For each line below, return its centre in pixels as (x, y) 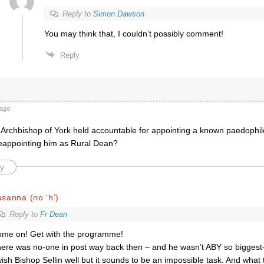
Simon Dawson (118, 14)
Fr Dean (53, 214)
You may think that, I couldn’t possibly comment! (133, 34)
